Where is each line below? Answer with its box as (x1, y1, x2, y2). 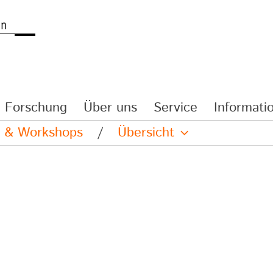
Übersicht (118, 123, 174, 143)
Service (154, 98, 197, 118)
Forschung (5, 98, 67, 118)
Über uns (83, 98, 137, 118)
